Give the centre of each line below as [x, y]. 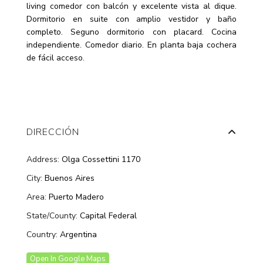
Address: [43, 159]
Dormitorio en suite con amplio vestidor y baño [131, 19]
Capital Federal [109, 215]
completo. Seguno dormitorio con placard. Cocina [131, 32]
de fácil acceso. [56, 58]
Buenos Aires [70, 178]
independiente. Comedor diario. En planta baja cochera [131, 45]
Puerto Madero [77, 197]
